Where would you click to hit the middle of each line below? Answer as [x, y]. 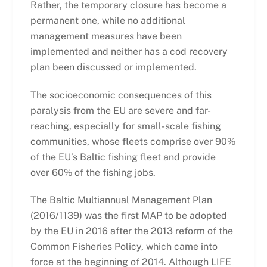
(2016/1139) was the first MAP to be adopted [128, 216]
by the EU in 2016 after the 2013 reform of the [131, 231]
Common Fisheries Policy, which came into [124, 247]
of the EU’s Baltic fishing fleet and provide [123, 157]
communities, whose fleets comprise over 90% [133, 141]
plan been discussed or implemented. [114, 67]
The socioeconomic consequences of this [121, 95]
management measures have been [106, 36]
